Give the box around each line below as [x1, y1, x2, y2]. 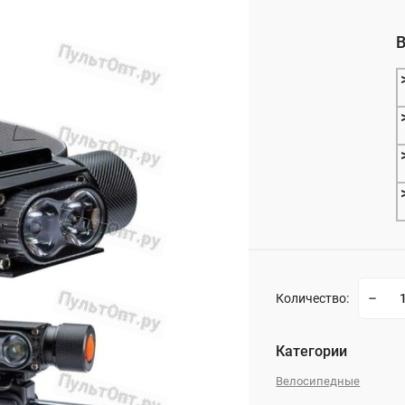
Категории [276, 343, 348, 361]
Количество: [276, 291, 350, 306]
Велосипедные [276, 374, 361, 389]
